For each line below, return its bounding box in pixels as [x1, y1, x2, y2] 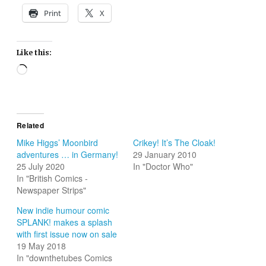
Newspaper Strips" [17, 183, 87, 196]
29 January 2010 [133, 148, 197, 160]
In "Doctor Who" [133, 160, 193, 172]
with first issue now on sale [17, 227, 118, 240]
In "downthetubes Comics [17, 251, 113, 264]
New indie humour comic [17, 204, 110, 216]
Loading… [27, 64, 66, 76]
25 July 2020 [17, 160, 65, 172]
